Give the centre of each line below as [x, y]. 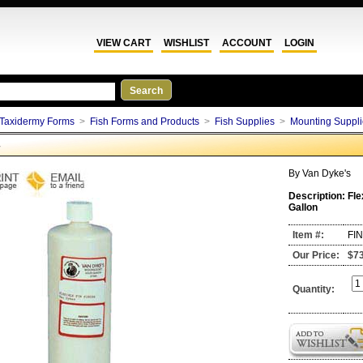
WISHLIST [186, 43]
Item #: [309, 235]
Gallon [303, 207]
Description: [317, 196]
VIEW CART [124, 43]
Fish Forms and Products [145, 122]
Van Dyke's [327, 173]
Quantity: [314, 289]
